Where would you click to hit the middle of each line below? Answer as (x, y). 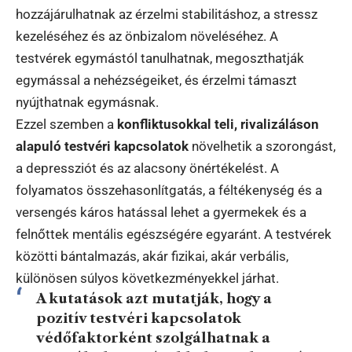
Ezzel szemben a (66, 124)
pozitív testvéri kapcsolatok (138, 318)
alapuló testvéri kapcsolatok (102, 146)
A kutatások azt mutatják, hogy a (154, 298)
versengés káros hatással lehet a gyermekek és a (161, 212)
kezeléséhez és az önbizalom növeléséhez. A (147, 36)
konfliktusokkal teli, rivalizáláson (218, 124)
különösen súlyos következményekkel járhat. (147, 278)
